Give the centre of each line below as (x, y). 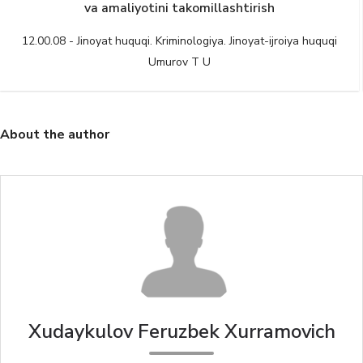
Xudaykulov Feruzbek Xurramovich (181, 331)
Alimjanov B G (182, 62)
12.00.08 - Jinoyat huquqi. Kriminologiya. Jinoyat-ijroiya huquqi (182, 41)
